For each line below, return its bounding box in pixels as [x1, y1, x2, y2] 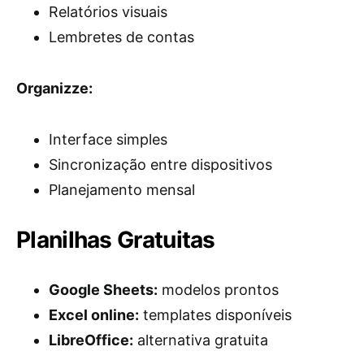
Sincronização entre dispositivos [49, 156, 272, 174]
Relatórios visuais [49, 3, 167, 21]
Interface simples [49, 131, 167, 149]
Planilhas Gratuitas [16, 226, 215, 254]
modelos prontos [158, 281, 279, 299]
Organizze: [16, 80, 93, 97]
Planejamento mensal [49, 181, 195, 199]
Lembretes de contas [49, 28, 194, 46]
